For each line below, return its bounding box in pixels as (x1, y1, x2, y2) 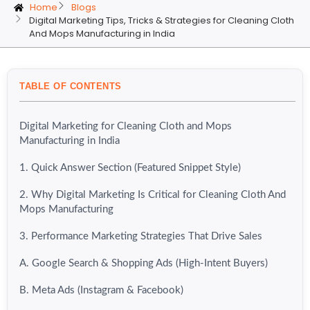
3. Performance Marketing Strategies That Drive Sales (19, 231, 262, 242)
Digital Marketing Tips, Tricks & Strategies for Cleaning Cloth (28, 14, 294, 28)
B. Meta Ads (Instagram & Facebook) (19, 285, 183, 296)
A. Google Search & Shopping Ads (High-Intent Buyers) (19, 258, 268, 269)
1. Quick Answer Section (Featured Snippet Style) (19, 163, 241, 174)
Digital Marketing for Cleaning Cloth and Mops (19, 121, 232, 132)
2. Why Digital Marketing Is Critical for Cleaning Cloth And (19, 190, 286, 201)
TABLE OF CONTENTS (19, 82, 122, 92)
